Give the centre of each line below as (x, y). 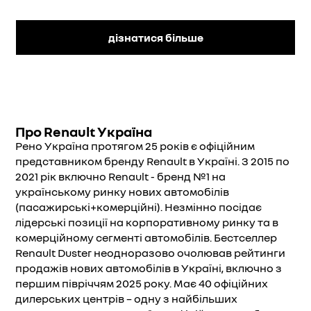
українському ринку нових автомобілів (122, 192)
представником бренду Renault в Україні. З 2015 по (152, 161)
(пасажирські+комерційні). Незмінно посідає (138, 207)
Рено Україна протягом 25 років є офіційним (135, 146)
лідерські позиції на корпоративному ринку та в (147, 222)
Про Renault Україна (84, 131)
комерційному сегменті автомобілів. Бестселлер (146, 237)
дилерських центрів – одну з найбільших (126, 299)
